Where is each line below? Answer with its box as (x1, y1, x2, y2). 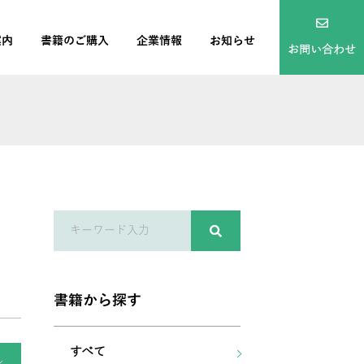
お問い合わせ (288, 44, 356, 56)
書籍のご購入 (41, 35, 109, 47)
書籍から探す (54, 292, 141, 309)
